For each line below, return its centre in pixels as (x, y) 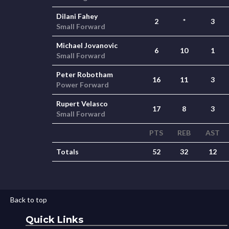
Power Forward (83, 85)
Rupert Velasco (82, 104)
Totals (67, 152)
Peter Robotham (85, 74)
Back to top (29, 200)
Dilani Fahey (77, 16)
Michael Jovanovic (87, 45)
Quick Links (54, 220)
